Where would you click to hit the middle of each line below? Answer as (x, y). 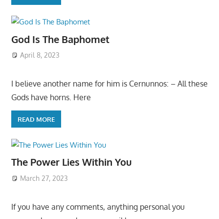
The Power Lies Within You (71, 162)
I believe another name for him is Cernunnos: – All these (109, 84)
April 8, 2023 (40, 55)
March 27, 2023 (44, 178)
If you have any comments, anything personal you (98, 207)
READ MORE (36, 119)
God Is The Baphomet (60, 39)
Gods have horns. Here (51, 98)
